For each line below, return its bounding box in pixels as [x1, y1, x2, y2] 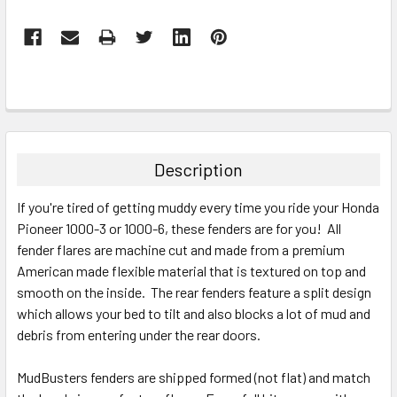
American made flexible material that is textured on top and [17, 261, 366, 279]
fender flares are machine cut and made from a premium [17, 240, 345, 258]
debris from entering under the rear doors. [17, 325, 263, 343]
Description [154, 158, 243, 180]
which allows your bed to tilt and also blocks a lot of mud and [17, 304, 370, 322]
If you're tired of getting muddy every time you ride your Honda [17, 198, 379, 215]
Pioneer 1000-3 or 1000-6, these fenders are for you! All [17, 219, 341, 237]
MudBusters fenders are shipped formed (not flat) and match [17, 368, 370, 385]
